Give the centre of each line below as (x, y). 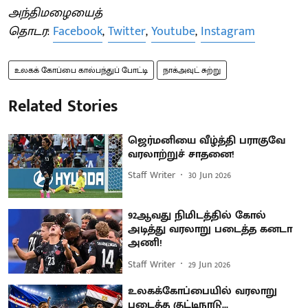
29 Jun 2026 (210, 264)
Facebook (78, 31)
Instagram (228, 31)
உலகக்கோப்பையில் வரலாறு (203, 291)
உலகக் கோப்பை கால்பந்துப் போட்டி (81, 70)
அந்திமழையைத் (55, 13)
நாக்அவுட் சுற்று (192, 70)
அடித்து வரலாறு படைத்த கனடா (210, 230)
